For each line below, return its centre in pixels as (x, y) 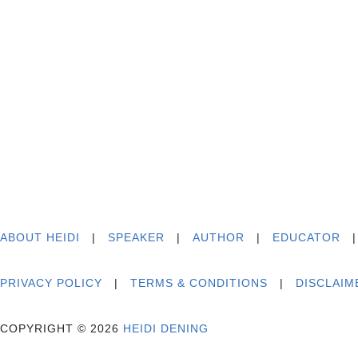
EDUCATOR (306, 237)
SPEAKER (136, 237)
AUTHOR (219, 237)
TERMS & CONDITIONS (199, 282)
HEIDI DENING (166, 328)
